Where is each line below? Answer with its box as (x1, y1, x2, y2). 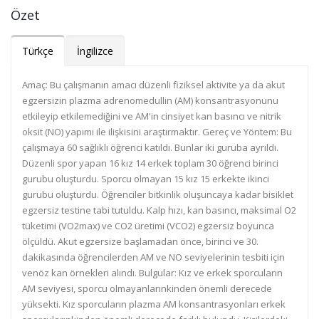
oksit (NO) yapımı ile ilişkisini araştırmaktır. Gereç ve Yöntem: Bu (22, 125, 292, 138)
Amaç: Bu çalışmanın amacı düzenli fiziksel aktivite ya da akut (22, 78, 285, 91)
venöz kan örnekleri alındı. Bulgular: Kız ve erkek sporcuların (22, 266, 283, 279)
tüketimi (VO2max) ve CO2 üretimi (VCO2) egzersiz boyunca (22, 219, 274, 232)
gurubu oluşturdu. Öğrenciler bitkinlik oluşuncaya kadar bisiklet (22, 188, 293, 201)
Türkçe (22, 44, 53, 58)
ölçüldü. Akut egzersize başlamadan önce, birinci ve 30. (22, 235, 258, 248)
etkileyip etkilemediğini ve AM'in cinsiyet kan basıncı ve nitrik (22, 110, 281, 122)
